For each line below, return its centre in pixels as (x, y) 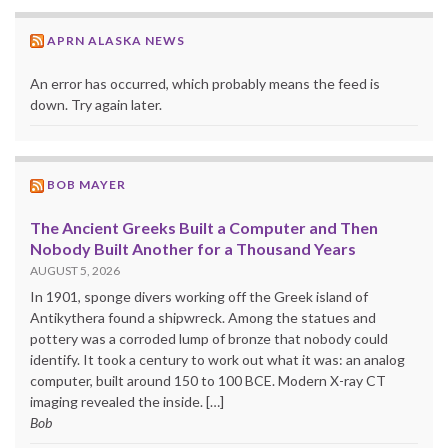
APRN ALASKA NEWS (116, 40)
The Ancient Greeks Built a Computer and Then (204, 228)
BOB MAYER (86, 185)
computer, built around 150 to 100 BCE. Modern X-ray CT (208, 381)
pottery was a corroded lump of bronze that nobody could (209, 339)
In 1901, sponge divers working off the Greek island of (199, 297)
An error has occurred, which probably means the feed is (205, 84)
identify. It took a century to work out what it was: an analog (217, 360)
